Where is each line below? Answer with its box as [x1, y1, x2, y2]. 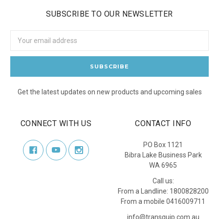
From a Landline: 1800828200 [117, 187, 209, 196]
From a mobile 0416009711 [121, 197, 205, 206]
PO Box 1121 [143, 141, 183, 149]
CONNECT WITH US [20, 119, 92, 129]
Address [10, 42, 36, 50]
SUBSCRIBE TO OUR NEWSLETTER [46, 9, 173, 19]
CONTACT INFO [135, 119, 191, 129]
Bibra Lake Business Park [124, 151, 202, 159]
